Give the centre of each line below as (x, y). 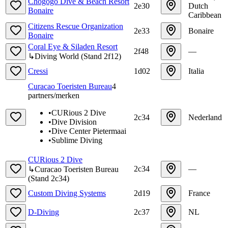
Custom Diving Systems (67, 193)
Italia (196, 71)
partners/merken (54, 95)
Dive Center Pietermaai (89, 131)
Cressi (38, 71)
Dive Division (74, 122)
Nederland (205, 117)
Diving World (57, 56)
